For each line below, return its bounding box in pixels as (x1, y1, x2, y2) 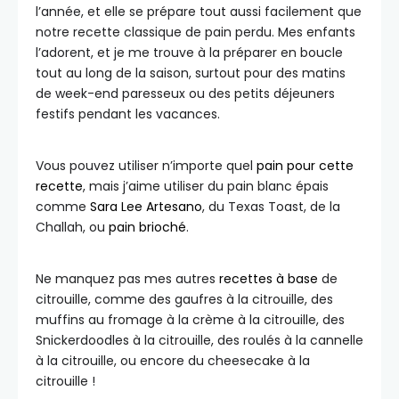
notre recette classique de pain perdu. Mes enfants (36, 22, 355, 41)
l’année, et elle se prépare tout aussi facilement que (36, 2, 362, 20)
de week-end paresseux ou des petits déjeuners (36, 84, 335, 102)
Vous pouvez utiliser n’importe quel (36, 156, 256, 175)
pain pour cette (256, 156, 354, 175)
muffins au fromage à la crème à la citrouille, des (36, 310, 345, 329)
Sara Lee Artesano (90, 197, 202, 216)
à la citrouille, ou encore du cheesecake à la (36, 351, 310, 370)
